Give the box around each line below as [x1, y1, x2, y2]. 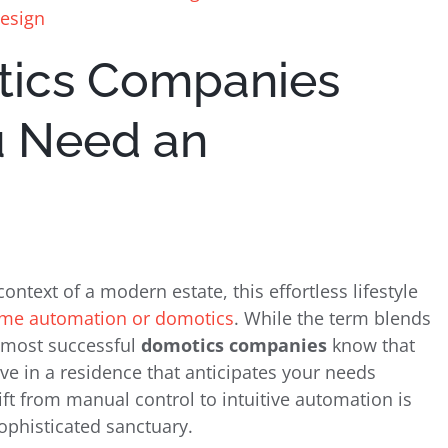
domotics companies [141, 332, 327, 357]
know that [327, 332, 415, 357]
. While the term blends [234, 305, 431, 330]
